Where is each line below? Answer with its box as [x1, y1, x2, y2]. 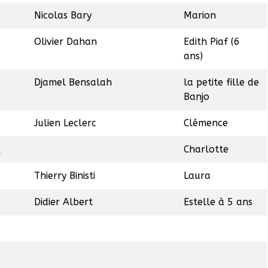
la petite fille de [184, 77, 259, 89]
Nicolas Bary [34, 10, 92, 22]
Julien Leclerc [34, 117, 96, 129]
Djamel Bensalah [34, 77, 112, 89]
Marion [184, 10, 216, 22]
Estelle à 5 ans [184, 196, 252, 208]
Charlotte [184, 144, 229, 156]
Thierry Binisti [34, 170, 95, 182]
